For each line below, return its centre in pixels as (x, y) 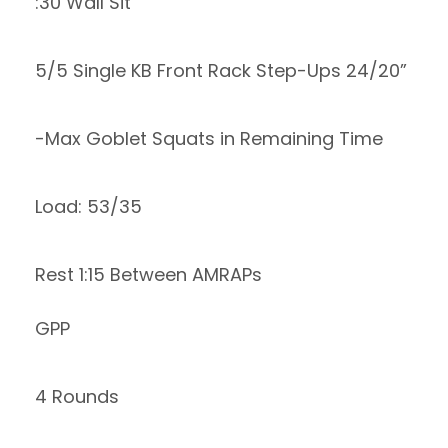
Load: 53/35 (88, 206)
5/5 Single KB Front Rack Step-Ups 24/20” (221, 70)
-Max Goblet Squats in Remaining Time (209, 138)
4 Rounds (77, 396)
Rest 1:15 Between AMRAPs (148, 274)
